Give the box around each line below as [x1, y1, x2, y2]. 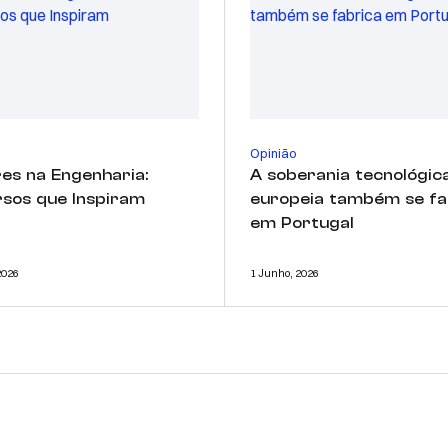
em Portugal [250, 213, 354, 232]
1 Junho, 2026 [250, 265, 319, 280]
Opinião [250, 144, 297, 161]
